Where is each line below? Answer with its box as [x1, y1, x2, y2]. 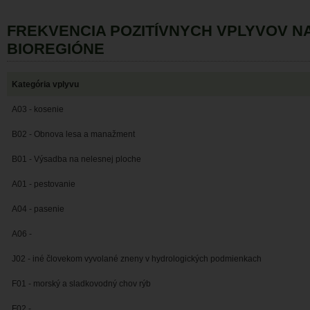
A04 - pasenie [12, 204, 64, 215]
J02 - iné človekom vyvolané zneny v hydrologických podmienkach [12, 254, 262, 264]
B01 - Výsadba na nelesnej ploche [12, 154, 141, 165]
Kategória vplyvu [12, 80, 79, 90]
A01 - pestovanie [12, 179, 75, 190]
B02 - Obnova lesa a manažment [12, 129, 135, 140]
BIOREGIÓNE [7, 40, 104, 58]
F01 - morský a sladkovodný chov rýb [12, 279, 151, 289]
